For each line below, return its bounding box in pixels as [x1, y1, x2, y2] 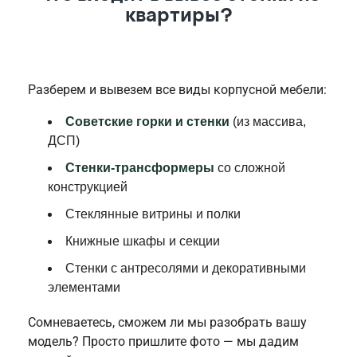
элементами [48, 280, 120, 294]
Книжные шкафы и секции [65, 234, 220, 248]
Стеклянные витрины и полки [65, 207, 241, 221]
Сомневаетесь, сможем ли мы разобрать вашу [28, 315, 307, 330]
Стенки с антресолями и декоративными [65, 261, 306, 275]
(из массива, [229, 115, 306, 128]
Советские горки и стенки [65, 115, 229, 128]
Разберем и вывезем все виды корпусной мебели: [28, 82, 327, 97]
